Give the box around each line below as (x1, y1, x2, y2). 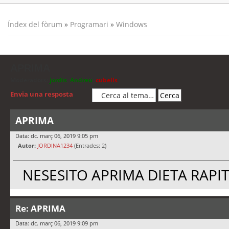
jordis (50, 76, 67, 84)
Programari (70, 19, 108, 29)
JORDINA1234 (37, 142, 73, 150)
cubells (96, 76, 118, 84)
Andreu (70, 76, 93, 84)
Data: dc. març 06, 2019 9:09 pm (15, 219, 98, 227)
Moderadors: (10, 76, 48, 84)
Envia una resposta (10, 89, 73, 99)
